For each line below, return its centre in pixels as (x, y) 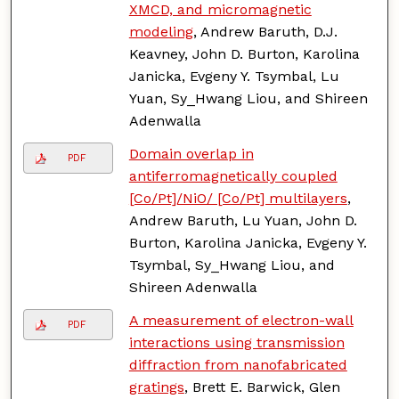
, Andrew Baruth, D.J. (265, 31)
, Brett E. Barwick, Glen (262, 387)
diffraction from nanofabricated (238, 364)
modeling (161, 31)
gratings (156, 387)
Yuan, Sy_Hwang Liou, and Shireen (248, 98)
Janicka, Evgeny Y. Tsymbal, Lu (234, 76)
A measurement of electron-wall (241, 320)
